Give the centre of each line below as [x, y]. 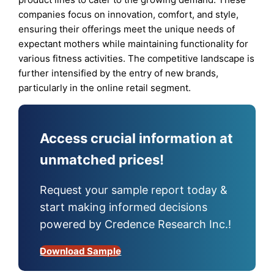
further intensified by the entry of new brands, [119, 73]
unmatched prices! [102, 160]
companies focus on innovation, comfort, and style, [129, 14]
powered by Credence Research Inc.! [136, 224]
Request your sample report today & [134, 190]
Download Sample [81, 251]
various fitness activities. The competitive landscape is [137, 58]
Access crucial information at [137, 139]
